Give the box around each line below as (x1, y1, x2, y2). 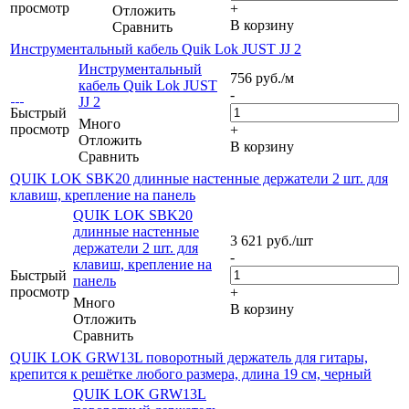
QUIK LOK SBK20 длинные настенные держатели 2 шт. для (10, 170, 388, 186)
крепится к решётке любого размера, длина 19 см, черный (10, 365, 372, 382)
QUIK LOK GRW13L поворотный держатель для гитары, (10, 349, 368, 365)
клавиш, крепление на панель (10, 186, 195, 203)
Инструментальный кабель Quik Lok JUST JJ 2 (10, 40, 301, 57)
